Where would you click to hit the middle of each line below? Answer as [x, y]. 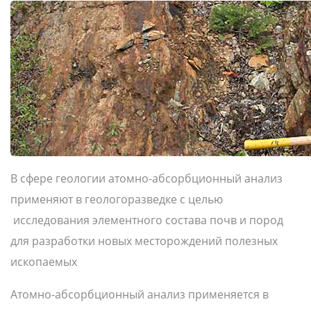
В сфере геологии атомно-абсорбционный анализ [146, 178]
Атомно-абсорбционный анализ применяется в [140, 294]
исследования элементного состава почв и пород [147, 220]
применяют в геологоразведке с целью [117, 199]
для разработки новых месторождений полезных [144, 241]
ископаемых [44, 262]
